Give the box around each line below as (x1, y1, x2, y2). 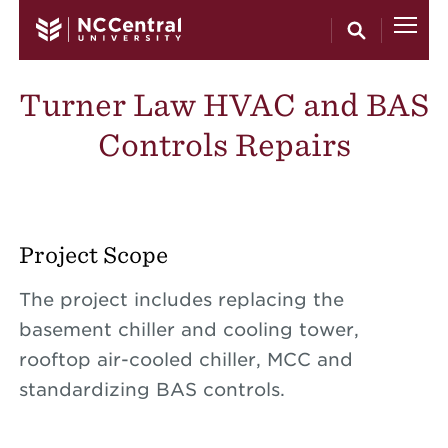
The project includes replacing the (18, 289, 344, 310)
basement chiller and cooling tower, (18, 319, 359, 340)
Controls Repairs (97, 127, 351, 162)
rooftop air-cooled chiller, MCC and (18, 349, 353, 370)
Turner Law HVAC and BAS (19, 87, 429, 122)
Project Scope (18, 242, 168, 267)
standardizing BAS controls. (18, 379, 285, 400)
